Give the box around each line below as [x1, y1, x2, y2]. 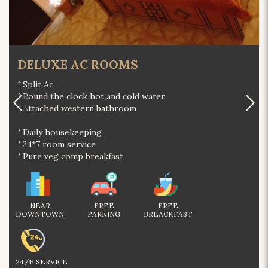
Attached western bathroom [23, 102, 136, 114]
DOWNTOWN [16, 209, 64, 218]
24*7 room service [23, 138, 96, 150]
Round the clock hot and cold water [23, 90, 165, 102]
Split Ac [23, 78, 53, 90]
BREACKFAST [144, 209, 193, 218]
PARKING [87, 209, 120, 218]
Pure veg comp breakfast [23, 150, 123, 162]
